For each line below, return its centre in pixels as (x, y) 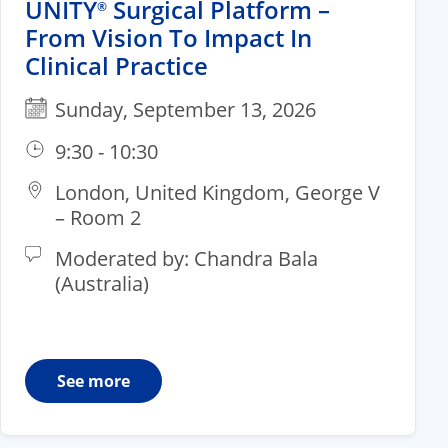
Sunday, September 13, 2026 (185, 109)
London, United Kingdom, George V (217, 192)
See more (93, 380)
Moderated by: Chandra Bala (186, 258)
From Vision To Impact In (168, 37)
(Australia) (102, 283)
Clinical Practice (116, 65)
